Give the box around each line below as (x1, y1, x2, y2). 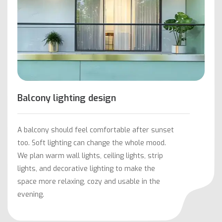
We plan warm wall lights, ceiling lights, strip (17, 151, 163, 161)
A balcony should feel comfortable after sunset (17, 125, 174, 135)
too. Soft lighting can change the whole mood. (17, 138, 166, 148)
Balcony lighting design (17, 92, 116, 104)
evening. (17, 189, 44, 199)
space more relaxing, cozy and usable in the (17, 176, 160, 186)
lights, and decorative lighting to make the (17, 164, 155, 173)
